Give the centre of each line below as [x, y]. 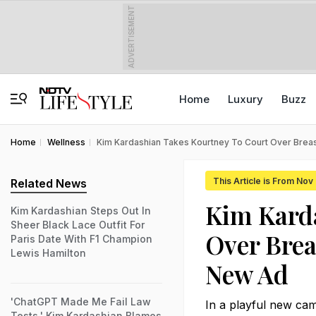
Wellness [66, 142]
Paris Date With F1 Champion [81, 239]
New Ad [247, 274]
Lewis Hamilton [48, 253]
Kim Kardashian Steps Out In [81, 211]
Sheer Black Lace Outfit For [78, 225]
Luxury [245, 99]
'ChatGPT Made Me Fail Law [81, 302]
